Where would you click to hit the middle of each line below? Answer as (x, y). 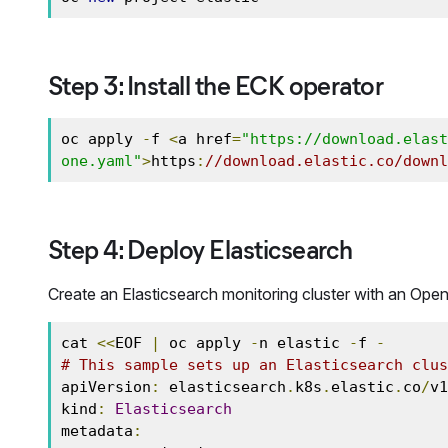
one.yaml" (101, 160)
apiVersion (106, 386)
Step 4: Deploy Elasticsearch (200, 249)
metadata (97, 430)
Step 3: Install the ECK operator (216, 85)
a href (205, 138)
